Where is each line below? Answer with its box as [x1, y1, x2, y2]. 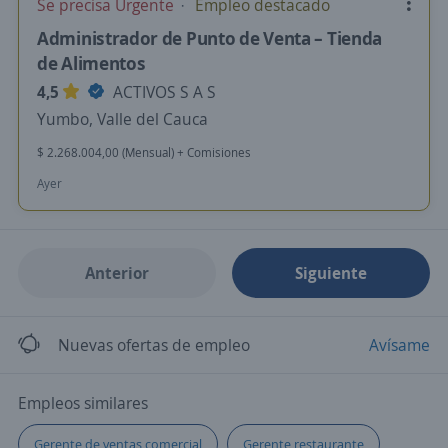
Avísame [369, 334, 430, 356]
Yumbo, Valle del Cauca [37, 108, 208, 130]
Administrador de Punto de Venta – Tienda [37, 26, 383, 50]
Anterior [84, 262, 149, 284]
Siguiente [295, 262, 368, 284]
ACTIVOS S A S [109, 81, 216, 103]
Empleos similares [18, 392, 148, 414]
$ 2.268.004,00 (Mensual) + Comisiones [37, 144, 251, 161]
